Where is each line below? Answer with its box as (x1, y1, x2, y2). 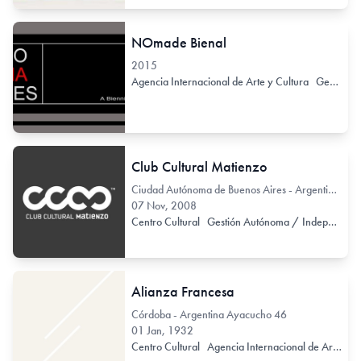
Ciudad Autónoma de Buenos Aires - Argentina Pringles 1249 (327, 182, 337, 197)
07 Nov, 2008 (131, 198, 197, 214)
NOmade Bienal (131, 32, 226, 52)
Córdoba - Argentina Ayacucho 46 (131, 306, 287, 322)
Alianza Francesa (131, 281, 234, 301)
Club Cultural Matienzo (131, 157, 268, 176)
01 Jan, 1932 (131, 322, 193, 338)
